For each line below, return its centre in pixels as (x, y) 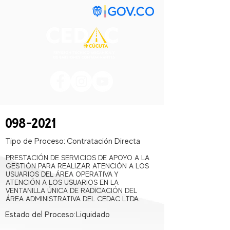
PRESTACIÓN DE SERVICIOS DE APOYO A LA (78, 158)
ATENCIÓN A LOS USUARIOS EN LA (62, 182)
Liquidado (93, 215)
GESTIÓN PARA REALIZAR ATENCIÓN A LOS (77, 166)
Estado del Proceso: (40, 215)
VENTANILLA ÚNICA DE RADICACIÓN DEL (71, 190)
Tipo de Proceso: (35, 141)
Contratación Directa (103, 141)
